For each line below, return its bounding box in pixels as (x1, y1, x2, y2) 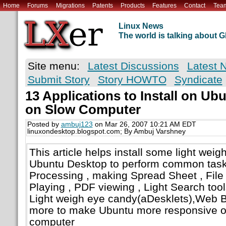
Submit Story (27, 74, 90, 86)
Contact (184, 2, 206, 9)
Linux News (118, 22, 163, 31)
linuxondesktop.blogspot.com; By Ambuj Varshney (27, 128, 186, 136)
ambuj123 (61, 121, 93, 129)
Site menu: (27, 60, 80, 72)
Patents (92, 2, 113, 9)
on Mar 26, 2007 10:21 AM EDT (92, 121, 196, 129)
